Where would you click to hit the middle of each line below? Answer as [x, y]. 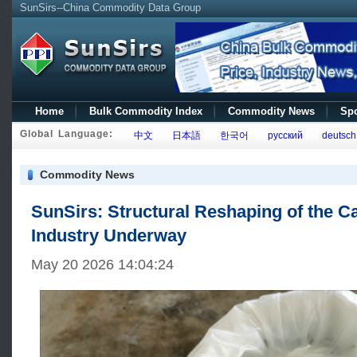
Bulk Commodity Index [146, 111]
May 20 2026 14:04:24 [112, 265]
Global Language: [67, 134]
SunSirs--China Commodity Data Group [110, 8]
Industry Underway [109, 235]
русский [283, 135]
